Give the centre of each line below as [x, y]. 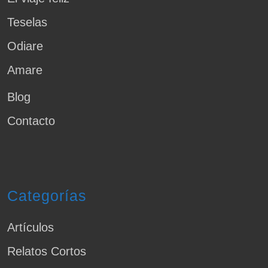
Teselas [27, 22]
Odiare [25, 46]
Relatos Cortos [47, 252]
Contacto [31, 121]
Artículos [31, 228]
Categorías [47, 196]
